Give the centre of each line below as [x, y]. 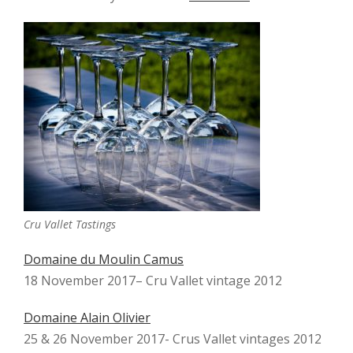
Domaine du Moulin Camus [104, 259]
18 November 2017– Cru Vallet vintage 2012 [153, 280]
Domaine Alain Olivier [87, 317]
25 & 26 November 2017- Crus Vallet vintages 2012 [173, 338]
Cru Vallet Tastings [70, 224]
